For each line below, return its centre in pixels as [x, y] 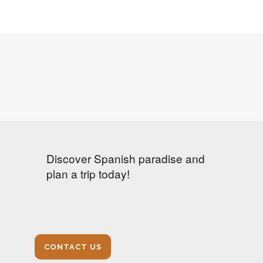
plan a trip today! [88, 173]
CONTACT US [73, 247]
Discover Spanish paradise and [126, 158]
